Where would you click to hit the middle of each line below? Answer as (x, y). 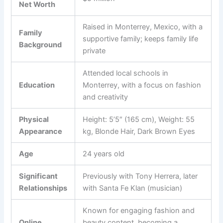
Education (37, 85)
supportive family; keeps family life (141, 39)
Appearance (41, 132)
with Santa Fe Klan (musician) (133, 188)
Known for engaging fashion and (139, 211)
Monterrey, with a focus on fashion (142, 85)
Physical (34, 120)
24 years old (104, 154)
